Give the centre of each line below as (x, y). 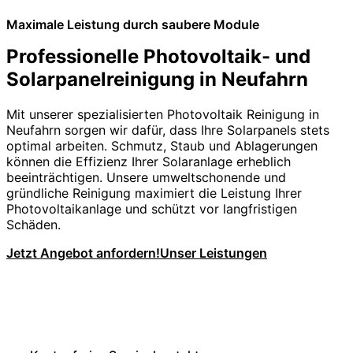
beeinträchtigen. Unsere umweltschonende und (146, 177)
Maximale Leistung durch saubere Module (133, 24)
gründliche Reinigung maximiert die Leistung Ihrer (154, 193)
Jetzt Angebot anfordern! (83, 253)
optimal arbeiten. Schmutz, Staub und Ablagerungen (162, 145)
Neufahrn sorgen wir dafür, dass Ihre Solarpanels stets (168, 130)
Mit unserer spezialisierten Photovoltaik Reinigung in (163, 114)
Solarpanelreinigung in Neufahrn (157, 79)
